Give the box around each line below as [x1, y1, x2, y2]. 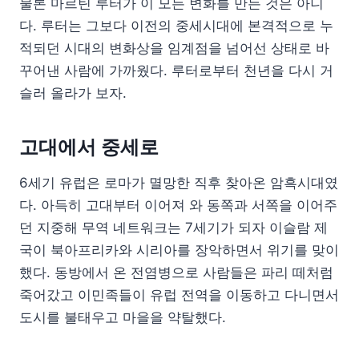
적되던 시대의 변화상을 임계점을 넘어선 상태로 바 [19, 39, 329, 56]
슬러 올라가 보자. [19, 84, 127, 101]
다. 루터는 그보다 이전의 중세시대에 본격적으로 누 [19, 17, 333, 34]
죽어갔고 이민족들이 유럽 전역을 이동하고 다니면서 [19, 286, 339, 303]
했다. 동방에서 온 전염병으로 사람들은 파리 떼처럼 [19, 264, 333, 280]
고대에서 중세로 [19, 135, 159, 159]
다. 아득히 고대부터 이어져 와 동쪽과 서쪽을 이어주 [19, 196, 337, 213]
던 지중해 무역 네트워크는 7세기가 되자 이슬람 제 [19, 219, 328, 236]
